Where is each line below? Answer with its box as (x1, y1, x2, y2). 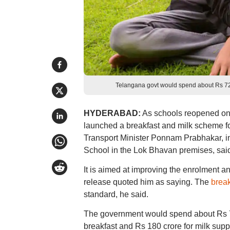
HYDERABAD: (83, 109, 141, 118)
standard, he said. (83, 190, 148, 199)
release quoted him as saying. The (83, 178, 211, 186)
